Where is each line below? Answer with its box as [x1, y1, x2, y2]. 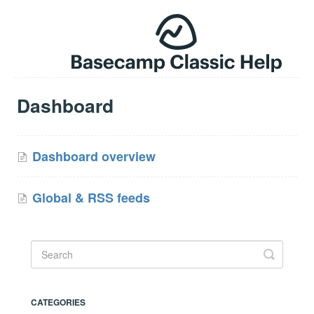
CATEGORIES [31, 295, 86, 308]
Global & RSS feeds [32, 188, 150, 207]
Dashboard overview [32, 146, 156, 165]
